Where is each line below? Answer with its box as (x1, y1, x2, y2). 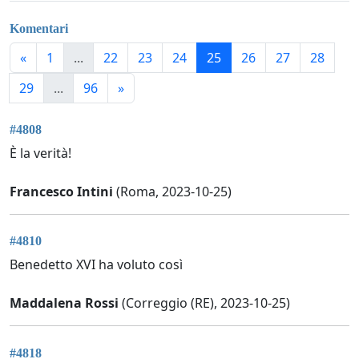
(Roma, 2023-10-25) (113, 183, 232, 201)
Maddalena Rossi (10, 294, 119, 313)
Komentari (10, 21, 68, 35)
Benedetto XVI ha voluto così (10, 256, 183, 274)
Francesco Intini (10, 183, 113, 201)
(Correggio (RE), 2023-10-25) (119, 294, 290, 313)
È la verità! (10, 144, 71, 163)
